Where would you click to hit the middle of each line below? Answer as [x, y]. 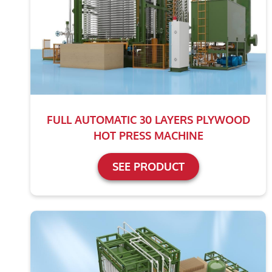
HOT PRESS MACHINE [148, 136]
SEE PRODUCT [148, 167]
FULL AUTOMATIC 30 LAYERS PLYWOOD [148, 120]
